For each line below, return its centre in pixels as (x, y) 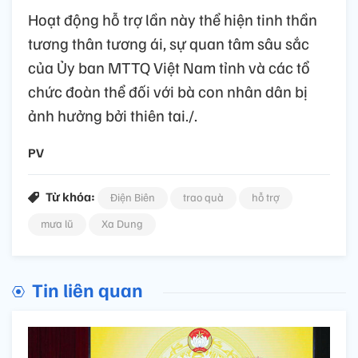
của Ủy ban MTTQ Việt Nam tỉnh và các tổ (169, 68)
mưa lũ (57, 224)
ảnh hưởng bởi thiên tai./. (113, 115)
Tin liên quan (88, 290)
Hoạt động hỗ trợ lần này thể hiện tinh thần (173, 20)
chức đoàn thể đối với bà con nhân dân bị (168, 91)
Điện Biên (133, 197)
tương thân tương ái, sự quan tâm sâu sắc (169, 44)
